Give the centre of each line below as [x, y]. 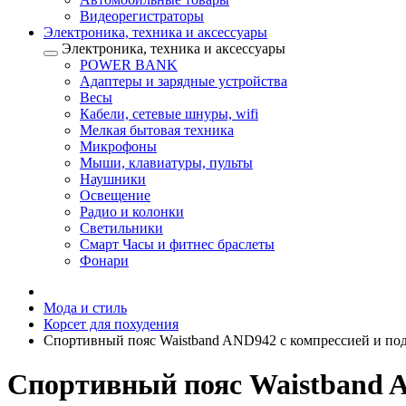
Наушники [113, 179]
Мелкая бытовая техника [157, 130]
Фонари [104, 261]
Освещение [115, 195]
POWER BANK [129, 65]
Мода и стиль [85, 308]
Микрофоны [118, 146]
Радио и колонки [132, 212]
